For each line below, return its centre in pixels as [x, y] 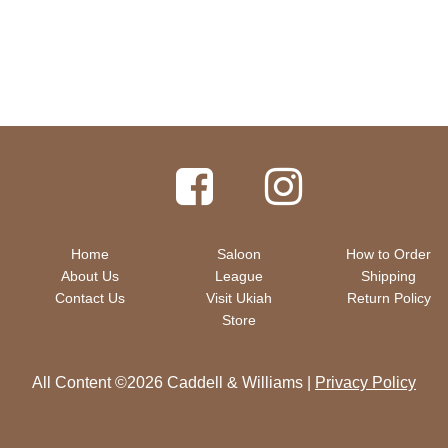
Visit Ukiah [239, 297]
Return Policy [388, 297]
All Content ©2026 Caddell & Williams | [173, 382]
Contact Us [89, 297]
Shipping [389, 275]
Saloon [239, 253]
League [239, 275]
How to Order [389, 253]
